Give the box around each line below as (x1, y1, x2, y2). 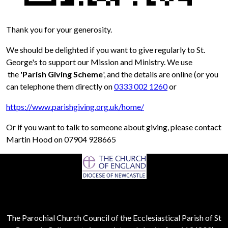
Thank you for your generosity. (6, 24, 112, 35)
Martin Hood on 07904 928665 (6, 134, 116, 145)
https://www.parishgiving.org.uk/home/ (6, 102, 144, 112)
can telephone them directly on (6, 81, 114, 92)
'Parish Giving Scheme (20, 69, 103, 79)
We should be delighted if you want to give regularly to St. (6, 45, 205, 55)
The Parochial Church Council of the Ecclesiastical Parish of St (7, 213, 221, 223)
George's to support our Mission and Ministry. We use (6, 57, 192, 67)
